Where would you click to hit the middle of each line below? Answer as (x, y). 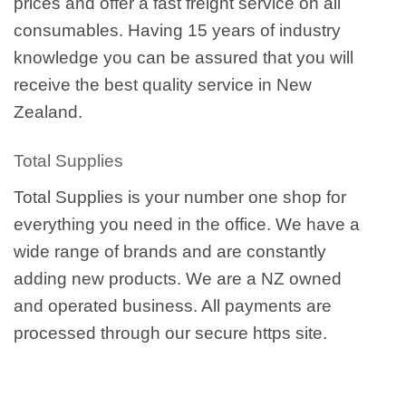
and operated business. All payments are (173, 305)
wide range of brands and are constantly (170, 251)
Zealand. (48, 111)
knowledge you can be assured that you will (184, 57)
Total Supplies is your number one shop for (180, 197)
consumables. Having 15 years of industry (177, 30)
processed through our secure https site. (170, 333)
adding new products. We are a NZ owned (178, 278)
